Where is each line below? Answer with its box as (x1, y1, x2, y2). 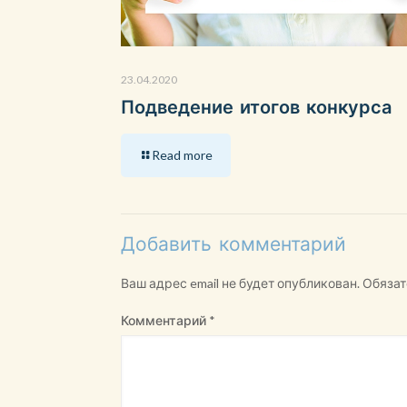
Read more (152, 147, 213, 164)
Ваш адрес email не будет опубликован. (121, 275, 360, 292)
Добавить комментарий (121, 230, 346, 258)
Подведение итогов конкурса (121, 94, 392, 120)
